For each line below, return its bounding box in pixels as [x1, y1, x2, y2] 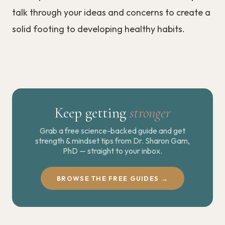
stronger [129, 104, 171, 122]
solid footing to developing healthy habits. [12, 23, 185, 35]
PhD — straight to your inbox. [63, 146, 162, 156]
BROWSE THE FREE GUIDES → [57, 174, 168, 183]
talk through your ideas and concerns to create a [12, 7, 210, 19]
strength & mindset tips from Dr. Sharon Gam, [35, 136, 190, 146]
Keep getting [54, 104, 130, 122]
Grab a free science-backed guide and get [40, 126, 185, 136]
